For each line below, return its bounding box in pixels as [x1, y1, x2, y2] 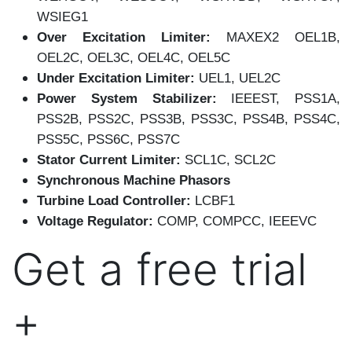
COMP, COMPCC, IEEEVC [153, 213, 317, 229]
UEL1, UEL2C [195, 70, 280, 86]
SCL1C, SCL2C [181, 152, 276, 167]
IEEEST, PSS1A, [216, 90, 340, 106]
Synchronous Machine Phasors [37, 172, 230, 188]
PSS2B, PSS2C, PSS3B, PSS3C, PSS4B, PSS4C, [37, 111, 340, 126]
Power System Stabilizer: [37, 90, 217, 106]
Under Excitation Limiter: [37, 70, 195, 86]
